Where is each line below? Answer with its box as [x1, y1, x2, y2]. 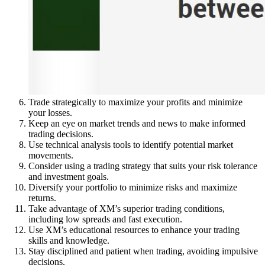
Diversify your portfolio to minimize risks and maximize [28, 182, 237, 192]
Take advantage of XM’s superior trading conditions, [28, 203, 225, 214]
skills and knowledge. [28, 235, 109, 245]
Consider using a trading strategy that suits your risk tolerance [28, 160, 257, 171]
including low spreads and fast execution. [28, 214, 182, 224]
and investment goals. [28, 171, 109, 182]
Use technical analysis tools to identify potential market [28, 139, 233, 150]
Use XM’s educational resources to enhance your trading [28, 224, 240, 235]
